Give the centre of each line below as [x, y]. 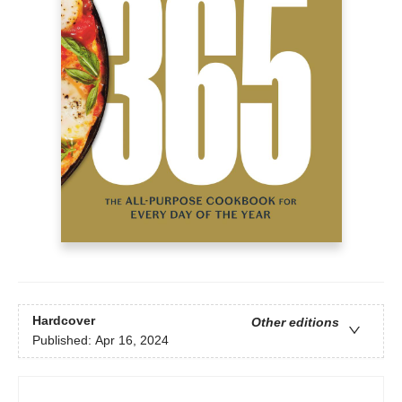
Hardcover [64, 321]
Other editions [295, 323]
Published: [64, 341]
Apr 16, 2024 [132, 341]
